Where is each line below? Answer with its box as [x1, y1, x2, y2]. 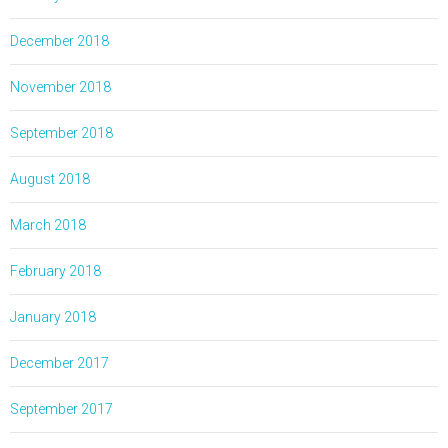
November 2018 [10, 78, 111, 95]
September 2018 [10, 124, 113, 141]
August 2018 [10, 170, 90, 187]
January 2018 [10, 308, 96, 325]
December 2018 [10, 32, 109, 49]
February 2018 [10, 262, 101, 279]
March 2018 [10, 216, 86, 233]
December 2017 [10, 354, 109, 371]
